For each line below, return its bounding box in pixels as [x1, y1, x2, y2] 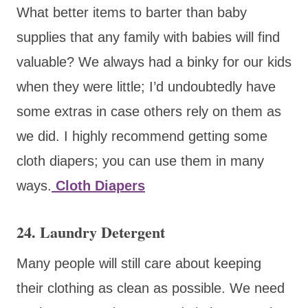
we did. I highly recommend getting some [16, 128, 267, 144]
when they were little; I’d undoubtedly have [16, 78, 276, 94]
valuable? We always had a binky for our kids [16, 54, 291, 69]
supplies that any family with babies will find [16, 29, 280, 45]
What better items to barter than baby [16, 4, 247, 20]
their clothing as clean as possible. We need [16, 280, 285, 296]
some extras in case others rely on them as [16, 103, 281, 119]
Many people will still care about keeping [16, 255, 261, 271]
